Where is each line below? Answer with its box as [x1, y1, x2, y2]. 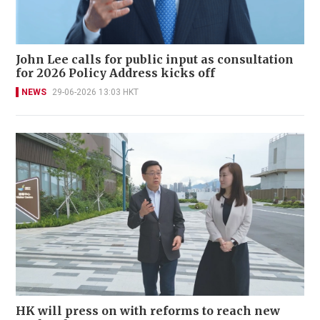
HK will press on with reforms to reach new [16, 303, 280, 318]
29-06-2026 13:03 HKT [52, 86, 139, 97]
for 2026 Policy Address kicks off [16, 65, 215, 80]
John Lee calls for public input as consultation [16, 51, 294, 66]
